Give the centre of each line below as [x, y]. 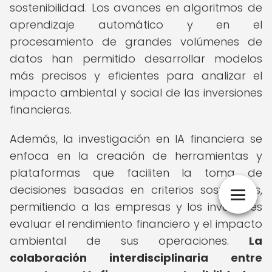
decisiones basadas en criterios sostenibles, [136, 190]
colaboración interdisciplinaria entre [136, 258]
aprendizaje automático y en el [136, 25]
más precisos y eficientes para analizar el [136, 76]
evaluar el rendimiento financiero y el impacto [136, 224]
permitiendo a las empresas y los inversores [136, 207]
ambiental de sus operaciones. [129, 241]
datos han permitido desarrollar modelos [136, 59]
